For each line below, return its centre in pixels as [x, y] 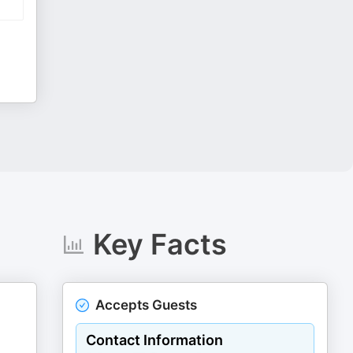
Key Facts [160, 244]
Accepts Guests [147, 305]
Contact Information [155, 340]
